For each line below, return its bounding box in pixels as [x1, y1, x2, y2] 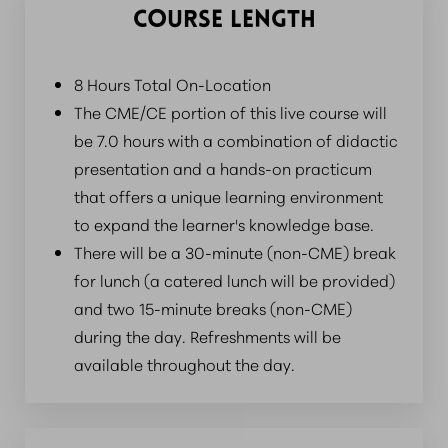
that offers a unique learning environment [74, 184, 383, 208]
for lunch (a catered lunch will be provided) [74, 268, 395, 292]
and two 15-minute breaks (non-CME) [74, 296, 352, 320]
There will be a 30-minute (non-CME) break [74, 240, 396, 264]
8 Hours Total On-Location [74, 72, 271, 96]
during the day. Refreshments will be [74, 324, 341, 348]
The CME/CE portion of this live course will [74, 100, 387, 124]
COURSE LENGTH [132, 9, 316, 34]
